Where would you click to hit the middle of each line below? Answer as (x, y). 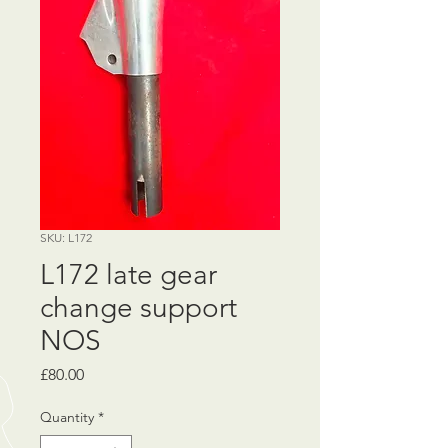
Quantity (67, 416)
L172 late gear (128, 274)
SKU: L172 (66, 237)
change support (138, 307)
